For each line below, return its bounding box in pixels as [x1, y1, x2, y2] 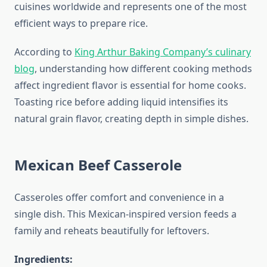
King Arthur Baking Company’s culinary [74, 45, 251, 59]
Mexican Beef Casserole [14, 155, 182, 175]
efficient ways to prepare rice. [14, 17, 148, 30]
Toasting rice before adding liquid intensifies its [14, 95, 228, 109]
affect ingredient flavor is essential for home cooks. [14, 79, 246, 92]
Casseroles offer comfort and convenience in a [14, 191, 224, 204]
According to [14, 45, 74, 59]
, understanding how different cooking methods [35, 62, 252, 76]
